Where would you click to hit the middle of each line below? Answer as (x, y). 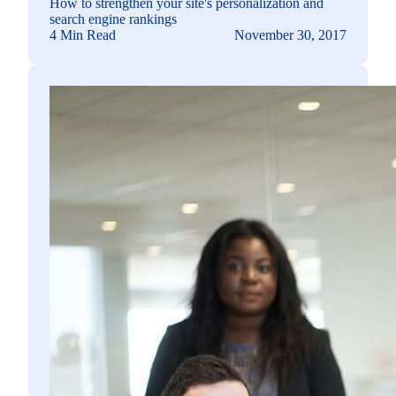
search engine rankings (113, 19)
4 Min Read (83, 34)
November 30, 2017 (290, 34)
